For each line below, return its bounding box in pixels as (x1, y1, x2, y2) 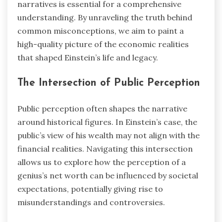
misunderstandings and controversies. (17, 197, 165, 208)
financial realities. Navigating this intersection (17, 144, 193, 154)
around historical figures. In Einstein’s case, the (17, 117, 197, 127)
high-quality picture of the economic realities (17, 39, 189, 49)
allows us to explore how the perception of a (17, 157, 186, 167)
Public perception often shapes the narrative (17, 104, 187, 114)
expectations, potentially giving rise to (17, 184, 163, 194)
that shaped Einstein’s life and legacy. (17, 52, 158, 62)
